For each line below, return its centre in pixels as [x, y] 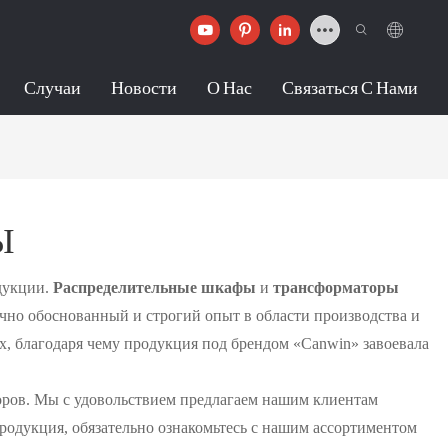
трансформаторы [336, 287]
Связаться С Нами [350, 87]
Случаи [52, 87]
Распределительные [125, 287]
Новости [144, 87]
